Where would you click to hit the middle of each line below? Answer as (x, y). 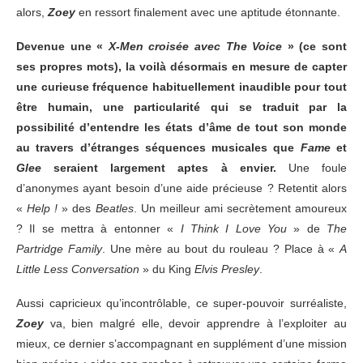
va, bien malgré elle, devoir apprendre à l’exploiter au (195, 324)
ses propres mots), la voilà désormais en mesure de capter (181, 67)
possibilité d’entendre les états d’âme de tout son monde (181, 128)
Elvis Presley (227, 269)
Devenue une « (62, 47)
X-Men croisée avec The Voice (195, 47)
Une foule (312, 168)
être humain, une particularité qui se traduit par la (181, 107)
